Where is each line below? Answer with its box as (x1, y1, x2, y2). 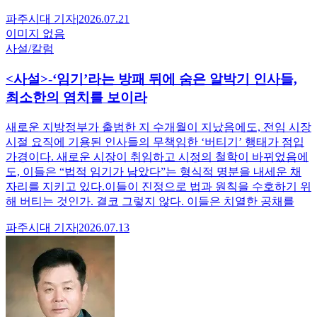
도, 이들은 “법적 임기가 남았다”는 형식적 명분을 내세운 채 (6, 165, 301, 178)
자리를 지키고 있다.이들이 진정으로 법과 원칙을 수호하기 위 (6, 180, 311, 192)
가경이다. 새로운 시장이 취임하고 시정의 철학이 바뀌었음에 (6, 150, 309, 163)
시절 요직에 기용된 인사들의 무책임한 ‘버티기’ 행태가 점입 (6, 135, 304, 148)
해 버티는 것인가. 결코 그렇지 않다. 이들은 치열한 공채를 (6, 195, 294, 207)
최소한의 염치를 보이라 (6, 90, 147, 105)
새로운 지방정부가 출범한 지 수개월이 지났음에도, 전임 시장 (6, 120, 311, 133)
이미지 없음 (6, 28, 65, 40)
